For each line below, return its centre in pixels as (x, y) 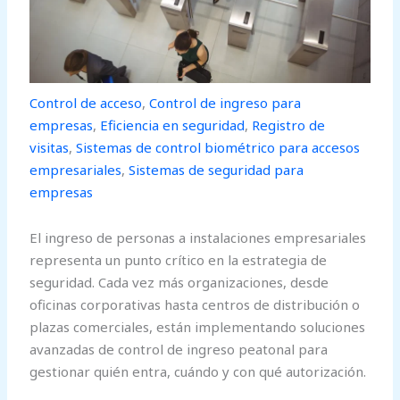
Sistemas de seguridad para (217, 169)
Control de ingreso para (225, 102)
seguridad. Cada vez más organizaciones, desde (179, 282)
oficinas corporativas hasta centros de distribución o (195, 304)
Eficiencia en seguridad (173, 125)
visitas (50, 147)
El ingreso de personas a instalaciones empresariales (198, 237)
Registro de (289, 125)
